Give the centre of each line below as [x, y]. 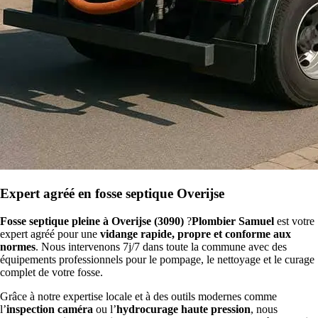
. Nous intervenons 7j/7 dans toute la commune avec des [161, 246]
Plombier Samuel [233, 221]
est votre [294, 221]
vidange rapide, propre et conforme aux [196, 234]
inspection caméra [50, 309]
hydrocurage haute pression [183, 309]
